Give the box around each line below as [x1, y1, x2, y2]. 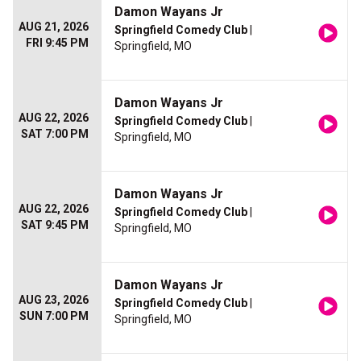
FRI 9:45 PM [26, 36, 89, 49]
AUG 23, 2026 [19, 293, 89, 306]
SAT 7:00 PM [21, 127, 89, 140]
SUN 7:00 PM [19, 309, 89, 322]
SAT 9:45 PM [21, 218, 89, 231]
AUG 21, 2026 [19, 20, 89, 33]
